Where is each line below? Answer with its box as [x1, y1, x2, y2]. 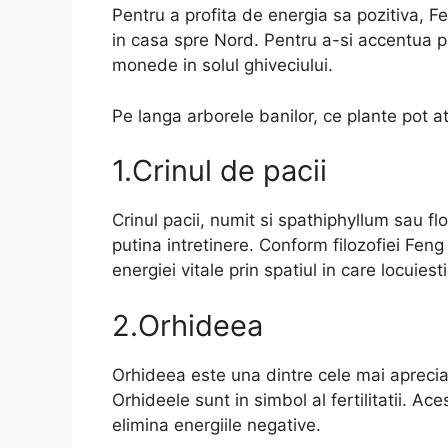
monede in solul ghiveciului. [112, 55, 333, 76]
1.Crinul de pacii [112, 153, 327, 189]
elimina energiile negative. [112, 414, 321, 435]
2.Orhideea [112, 307, 263, 343]
